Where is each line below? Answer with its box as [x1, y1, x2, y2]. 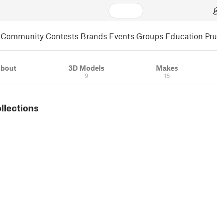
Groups [136, 31, 163, 41]
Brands [80, 31, 107, 41]
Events [109, 31, 134, 41]
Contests [46, 31, 78, 41]
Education [165, 31, 203, 41]
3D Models [68, 63, 105, 72]
